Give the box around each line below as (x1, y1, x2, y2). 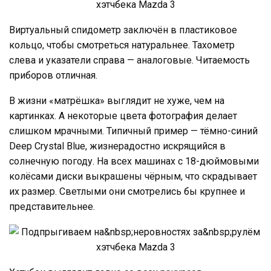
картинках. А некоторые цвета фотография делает (9, 109, 237, 122)
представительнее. (9, 200, 95, 212)
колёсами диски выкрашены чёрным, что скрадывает (9, 170, 257, 182)
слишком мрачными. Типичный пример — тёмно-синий (9, 125, 258, 137)
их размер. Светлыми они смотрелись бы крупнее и (9, 185, 245, 197)
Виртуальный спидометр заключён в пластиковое (9, 24, 237, 36)
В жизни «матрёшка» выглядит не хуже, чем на (9, 94, 224, 106)
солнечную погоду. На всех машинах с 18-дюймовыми (9, 155, 259, 167)
